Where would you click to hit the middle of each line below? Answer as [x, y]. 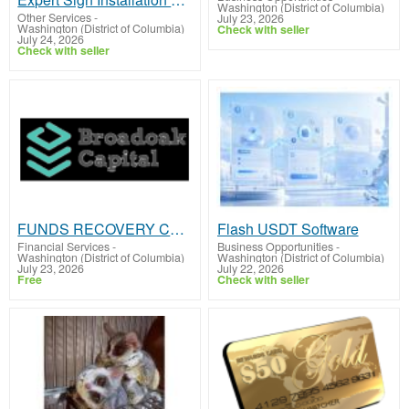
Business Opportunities [275, 246]
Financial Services [64, 246]
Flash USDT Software [288, 228]
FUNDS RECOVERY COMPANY [178, 228]
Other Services [55, 18]
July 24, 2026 [51, 40]
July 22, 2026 [250, 268]
